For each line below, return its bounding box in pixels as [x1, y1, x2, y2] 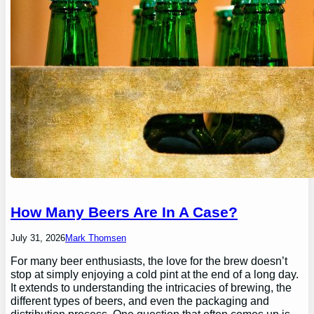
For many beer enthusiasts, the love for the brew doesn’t [11, 254, 288, 268]
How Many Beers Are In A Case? [11, 203, 238, 220]
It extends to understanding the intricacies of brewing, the [11, 281, 292, 294]
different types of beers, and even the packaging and [11, 294, 270, 308]
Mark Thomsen [65, 233, 127, 244]
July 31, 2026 [11, 233, 66, 244]
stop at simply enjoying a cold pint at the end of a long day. [11, 268, 299, 281]
